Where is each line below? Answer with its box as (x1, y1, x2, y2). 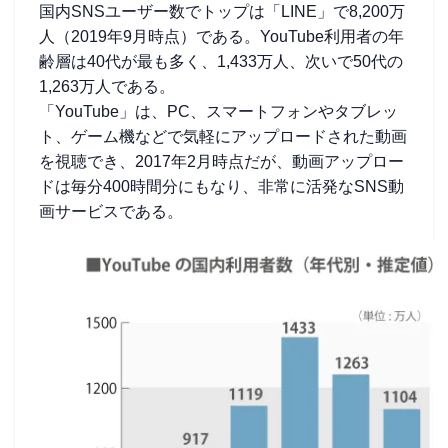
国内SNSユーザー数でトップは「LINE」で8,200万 (39, 3, 405, 20)
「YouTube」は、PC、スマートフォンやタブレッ (39, 103, 398, 120)
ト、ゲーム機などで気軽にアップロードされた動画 (39, 128, 407, 145)
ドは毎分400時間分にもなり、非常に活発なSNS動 (39, 178, 404, 195)
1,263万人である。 (39, 78, 175, 95)
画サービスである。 (39, 203, 183, 220)
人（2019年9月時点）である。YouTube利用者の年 (39, 28, 404, 45)
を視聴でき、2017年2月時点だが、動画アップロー (39, 153, 404, 170)
